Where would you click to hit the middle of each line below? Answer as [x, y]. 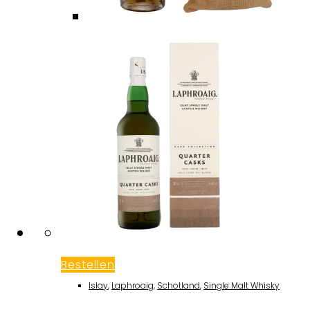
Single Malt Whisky [241, 285]
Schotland [179, 285]
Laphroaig [133, 285]
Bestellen [88, 264]
